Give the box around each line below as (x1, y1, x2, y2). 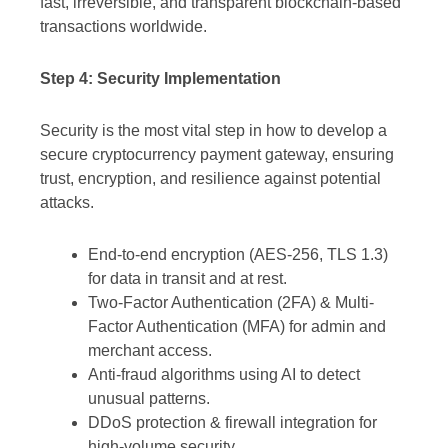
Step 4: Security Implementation (40, 70, 281, 88)
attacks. (40, 194, 94, 212)
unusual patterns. (88, 390, 210, 408)
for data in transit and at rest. (88, 270, 287, 288)
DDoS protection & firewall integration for (88, 414, 377, 432)
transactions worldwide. (40, 18, 207, 36)
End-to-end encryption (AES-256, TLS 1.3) (88, 246, 388, 264)
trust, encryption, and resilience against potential (40, 170, 381, 188)
